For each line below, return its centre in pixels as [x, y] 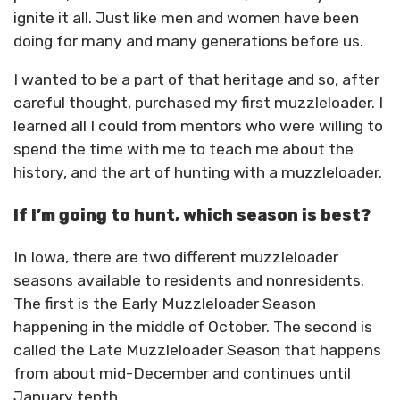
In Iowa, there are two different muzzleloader [176, 257]
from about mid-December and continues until [182, 373]
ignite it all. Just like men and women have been [186, 17]
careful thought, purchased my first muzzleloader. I [198, 103]
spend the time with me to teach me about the [183, 150]
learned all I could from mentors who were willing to [198, 126]
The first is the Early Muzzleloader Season [165, 303]
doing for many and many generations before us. [188, 41]
